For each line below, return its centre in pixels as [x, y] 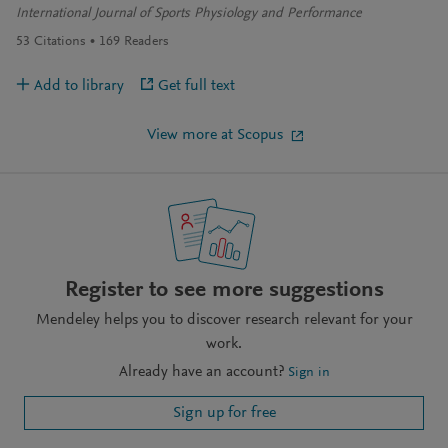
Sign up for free [224, 413]
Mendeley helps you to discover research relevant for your [224, 320]
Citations [60, 42]
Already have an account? [201, 372]
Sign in [308, 373]
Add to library [79, 86]
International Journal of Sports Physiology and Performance [189, 14]
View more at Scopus [215, 135]
